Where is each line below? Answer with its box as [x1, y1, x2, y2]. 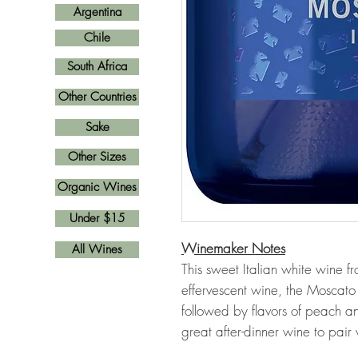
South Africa [67, 58, 127, 74]
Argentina [73, 4, 121, 20]
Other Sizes [68, 149, 126, 165]
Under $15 [70, 210, 125, 226]
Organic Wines [58, 179, 137, 195]
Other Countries [58, 89, 137, 105]
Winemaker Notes [181, 239, 285, 257]
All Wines [72, 241, 122, 257]
